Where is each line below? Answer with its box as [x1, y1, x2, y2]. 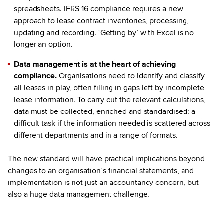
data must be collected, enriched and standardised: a [14, 106, 195, 116]
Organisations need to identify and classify [57, 71, 205, 81]
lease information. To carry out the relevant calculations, [14, 94, 206, 105]
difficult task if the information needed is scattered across [14, 118, 210, 128]
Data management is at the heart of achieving [14, 59, 176, 69]
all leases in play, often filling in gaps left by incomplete [14, 82, 204, 93]
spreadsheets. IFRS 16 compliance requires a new [14, 3, 183, 14]
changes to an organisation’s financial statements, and [8, 165, 194, 176]
